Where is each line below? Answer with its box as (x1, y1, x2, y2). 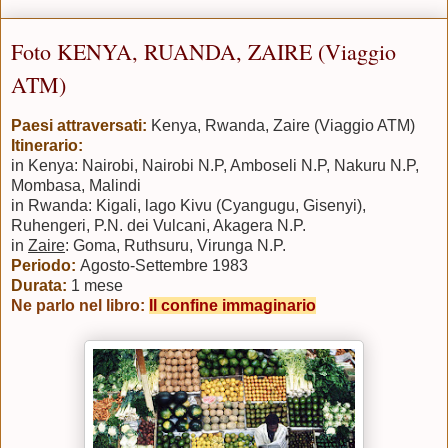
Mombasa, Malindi (11, 176, 141, 194)
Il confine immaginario (149, 296, 316, 314)
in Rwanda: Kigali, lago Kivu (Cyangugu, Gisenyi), (11, 196, 366, 214)
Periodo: (11, 256, 76, 274)
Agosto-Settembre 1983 (80, 256, 248, 274)
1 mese (71, 276, 123, 294)
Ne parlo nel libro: (11, 296, 145, 314)
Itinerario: (11, 136, 83, 154)
